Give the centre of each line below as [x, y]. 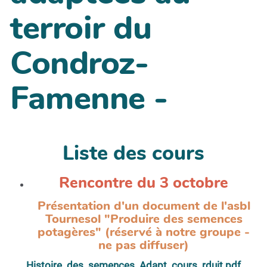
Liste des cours [133, 153]
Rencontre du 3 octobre [144, 183]
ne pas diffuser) [144, 245]
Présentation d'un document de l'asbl [144, 206]
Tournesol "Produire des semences [144, 219]
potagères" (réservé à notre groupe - [144, 232]
